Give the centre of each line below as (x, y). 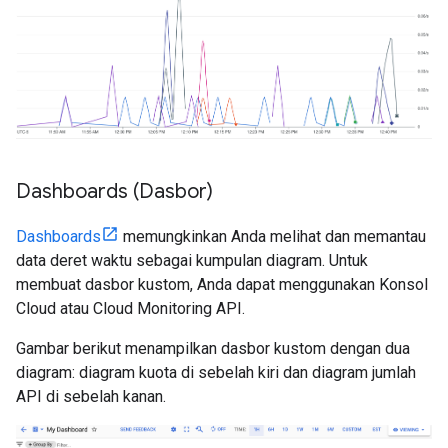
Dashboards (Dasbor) (114, 191)
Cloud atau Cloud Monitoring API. (130, 308)
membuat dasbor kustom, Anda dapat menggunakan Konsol (222, 284)
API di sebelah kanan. (91, 396)
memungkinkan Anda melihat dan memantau (272, 236)
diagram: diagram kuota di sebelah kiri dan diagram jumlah (216, 372)
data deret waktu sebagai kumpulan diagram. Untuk (192, 260)
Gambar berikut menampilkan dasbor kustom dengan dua (213, 348)
